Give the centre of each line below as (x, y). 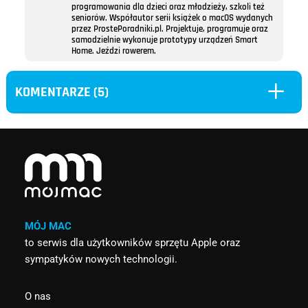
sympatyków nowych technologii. (101, 260)
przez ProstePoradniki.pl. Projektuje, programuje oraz (169, 29)
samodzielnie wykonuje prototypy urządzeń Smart (164, 40)
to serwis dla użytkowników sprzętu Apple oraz (132, 243)
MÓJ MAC (48, 227)
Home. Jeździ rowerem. (113, 51)
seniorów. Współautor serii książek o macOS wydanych (172, 18)
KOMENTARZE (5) (62, 92)
